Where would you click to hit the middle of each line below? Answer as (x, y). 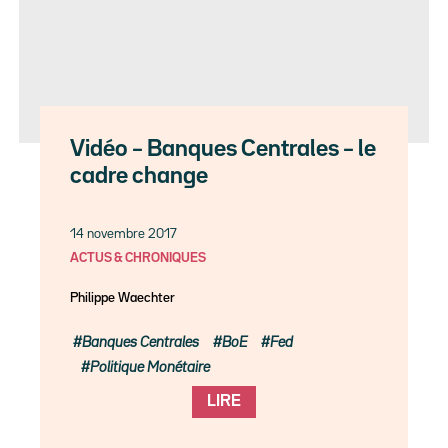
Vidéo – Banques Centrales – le (223, 149)
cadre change (139, 176)
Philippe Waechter (123, 297)
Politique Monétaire (150, 367)
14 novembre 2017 (124, 233)
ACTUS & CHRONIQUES (138, 257)
